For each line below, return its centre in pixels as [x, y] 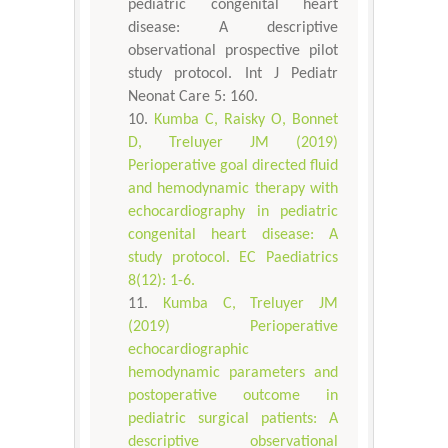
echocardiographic [188, 350]
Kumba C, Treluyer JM [250, 304]
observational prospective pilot [233, 51]
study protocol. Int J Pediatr [233, 74]
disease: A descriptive [233, 28]
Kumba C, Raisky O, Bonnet [246, 120]
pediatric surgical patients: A [233, 419]
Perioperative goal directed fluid [233, 166]
